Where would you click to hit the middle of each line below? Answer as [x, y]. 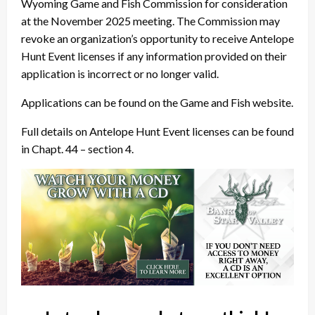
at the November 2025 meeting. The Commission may [150, 20]
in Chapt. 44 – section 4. [77, 148]
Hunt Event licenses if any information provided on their [154, 56]
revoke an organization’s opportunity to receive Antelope [157, 38]
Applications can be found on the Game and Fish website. [157, 102]
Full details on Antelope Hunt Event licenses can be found [157, 131]
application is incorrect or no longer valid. [120, 73]
